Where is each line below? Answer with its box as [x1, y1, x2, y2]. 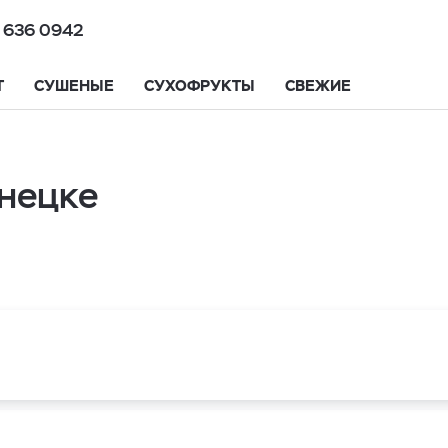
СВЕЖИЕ [285, 76, 351, 95]
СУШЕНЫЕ [34, 76, 114, 95]
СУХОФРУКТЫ [144, 76, 255, 95]
